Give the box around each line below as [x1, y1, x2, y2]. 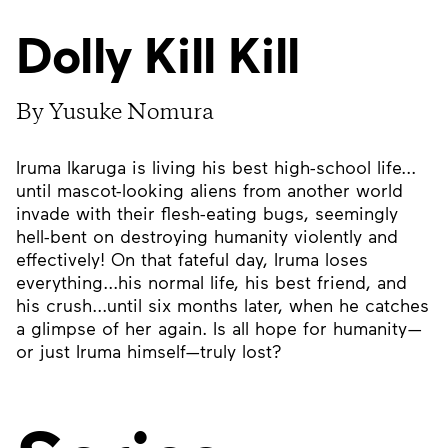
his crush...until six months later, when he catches [16, 294, 429, 316]
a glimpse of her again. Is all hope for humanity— [16, 317, 422, 339]
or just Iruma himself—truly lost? [16, 340, 282, 362]
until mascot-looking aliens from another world [16, 179, 403, 201]
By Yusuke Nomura [16, 104, 214, 124]
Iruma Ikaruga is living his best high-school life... [16, 156, 416, 178]
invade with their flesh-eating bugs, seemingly [16, 202, 398, 224]
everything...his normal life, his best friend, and [16, 271, 407, 293]
